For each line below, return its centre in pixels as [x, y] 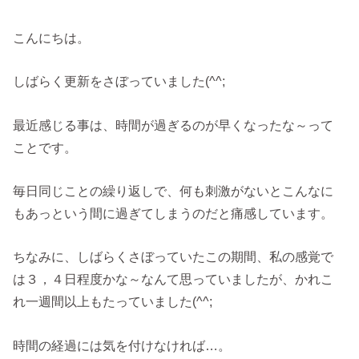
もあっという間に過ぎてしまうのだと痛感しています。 [173, 214]
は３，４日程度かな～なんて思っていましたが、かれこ [173, 279]
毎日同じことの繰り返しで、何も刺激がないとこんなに [173, 191]
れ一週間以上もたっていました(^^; [113, 302]
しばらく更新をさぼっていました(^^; [119, 81]
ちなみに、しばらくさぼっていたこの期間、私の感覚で [173, 257]
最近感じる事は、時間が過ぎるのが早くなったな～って [173, 125]
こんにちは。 [52, 37]
